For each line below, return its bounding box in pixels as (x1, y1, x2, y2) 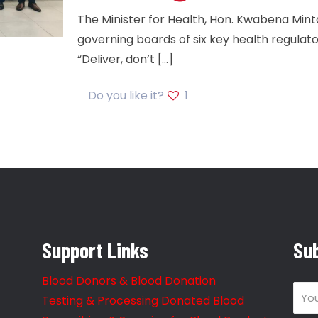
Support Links (42, 237, 149, 263)
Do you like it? (88, 87, 165, 104)
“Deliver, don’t (77, 51, 155, 67)
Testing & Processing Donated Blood (42, 292, 245, 309)
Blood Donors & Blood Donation (42, 273, 216, 289)
